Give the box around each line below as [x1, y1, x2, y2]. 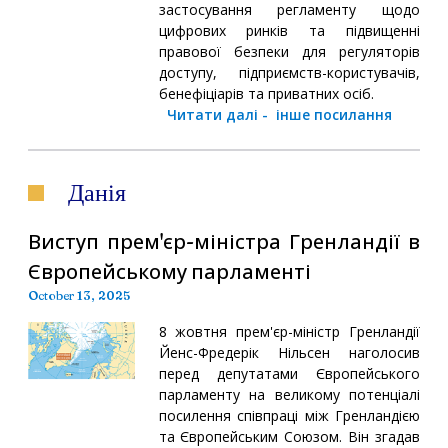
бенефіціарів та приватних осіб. [158, 83, 374, 103]
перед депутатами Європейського [158, 363, 420, 383]
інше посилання [275, 104, 392, 124]
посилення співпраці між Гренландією [158, 405, 420, 425]
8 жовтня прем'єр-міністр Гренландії [158, 321, 420, 341]
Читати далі [166, 104, 258, 124]
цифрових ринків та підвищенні [158, 20, 420, 40]
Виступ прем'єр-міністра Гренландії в [28, 228, 420, 254]
